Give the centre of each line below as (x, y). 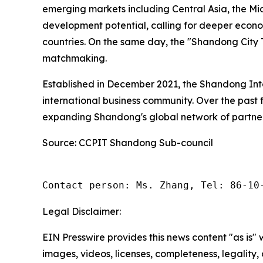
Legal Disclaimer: (82, 211)
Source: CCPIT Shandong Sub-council (128, 143)
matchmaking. (75, 58)
